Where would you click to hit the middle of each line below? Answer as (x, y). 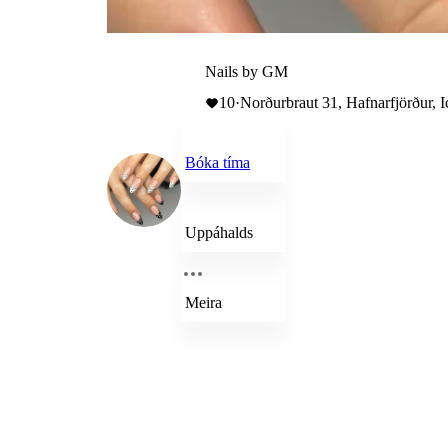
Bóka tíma (218, 162)
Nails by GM (247, 71)
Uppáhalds (219, 232)
